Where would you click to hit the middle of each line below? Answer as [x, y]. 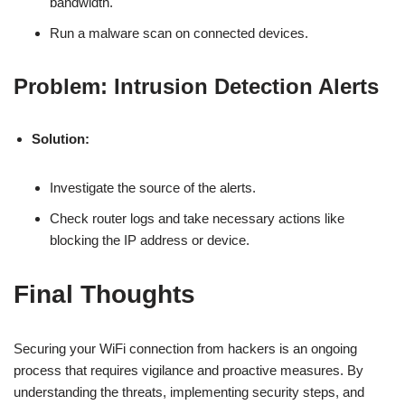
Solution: [61, 139]
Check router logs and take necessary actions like [197, 218]
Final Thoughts [104, 294]
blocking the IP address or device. [150, 240]
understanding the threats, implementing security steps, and [189, 392]
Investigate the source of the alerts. [153, 188]
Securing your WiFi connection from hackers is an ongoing [185, 348]
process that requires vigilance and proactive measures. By [188, 370]
